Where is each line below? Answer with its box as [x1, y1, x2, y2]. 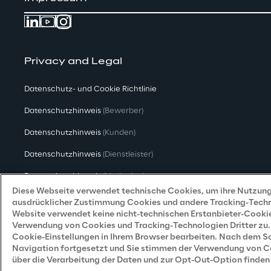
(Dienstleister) [103, 151, 153, 158]
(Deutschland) [128, 194, 180, 202]
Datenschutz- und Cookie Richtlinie [24, 85, 157, 93]
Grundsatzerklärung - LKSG [24, 194, 128, 202]
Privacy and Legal [24, 57, 122, 67]
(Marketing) [103, 172, 145, 180]
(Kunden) [103, 129, 135, 137]
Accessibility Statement [24, 216, 113, 224]
